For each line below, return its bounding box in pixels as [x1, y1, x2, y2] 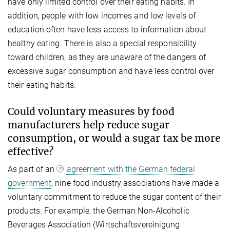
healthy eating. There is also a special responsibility [8, 38, 197, 48]
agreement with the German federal [66, 164, 195, 174]
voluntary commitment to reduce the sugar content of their [8, 191, 221, 202]
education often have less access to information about [8, 24, 207, 34]
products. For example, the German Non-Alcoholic [8, 205, 189, 216]
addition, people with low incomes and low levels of [8, 10, 196, 21]
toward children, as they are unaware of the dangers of [8, 52, 206, 62]
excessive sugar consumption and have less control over [8, 66, 215, 76]
